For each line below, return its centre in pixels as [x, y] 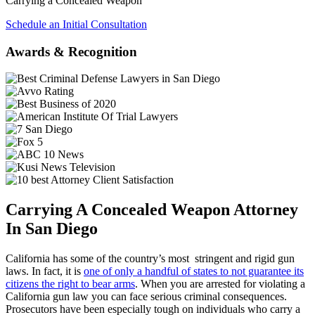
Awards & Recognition [71, 51]
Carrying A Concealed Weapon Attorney [152, 210]
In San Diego [52, 229]
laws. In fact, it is [45, 271]
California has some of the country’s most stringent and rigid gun [150, 259]
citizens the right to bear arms [70, 284]
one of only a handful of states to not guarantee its [194, 271]
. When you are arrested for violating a [220, 284]
